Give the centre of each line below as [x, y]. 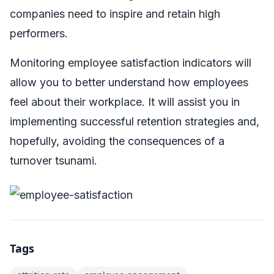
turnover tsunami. [55, 160]
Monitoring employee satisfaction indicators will [131, 62]
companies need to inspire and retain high [115, 13]
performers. [39, 33]
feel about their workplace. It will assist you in [125, 102]
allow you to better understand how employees [129, 82]
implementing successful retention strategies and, [135, 121]
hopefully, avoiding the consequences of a [117, 141]
